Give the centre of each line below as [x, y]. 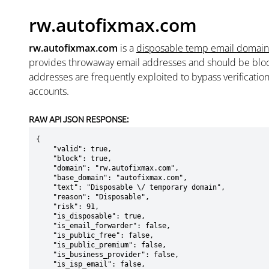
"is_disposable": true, [44, 216]
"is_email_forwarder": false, [44, 226]
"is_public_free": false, [44, 235]
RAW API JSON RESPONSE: [79, 119]
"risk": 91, [44, 207]
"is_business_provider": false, [44, 255]
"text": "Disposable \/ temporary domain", [44, 187]
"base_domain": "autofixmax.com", [44, 178]
